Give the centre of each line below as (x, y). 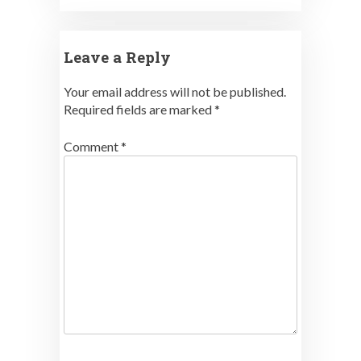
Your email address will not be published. (175, 91)
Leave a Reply (117, 57)
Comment (92, 146)
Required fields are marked (139, 109)
